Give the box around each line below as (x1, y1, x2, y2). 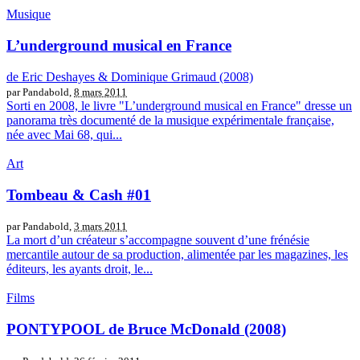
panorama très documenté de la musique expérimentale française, (6, 112, 334, 127)
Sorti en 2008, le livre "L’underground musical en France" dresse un (6, 98, 352, 112)
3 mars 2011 (74, 220, 127, 233)
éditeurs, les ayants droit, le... (6, 262, 153, 276)
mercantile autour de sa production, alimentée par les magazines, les (6, 247, 348, 262)
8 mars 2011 (74, 85, 127, 98)
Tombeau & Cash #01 (6, 186, 151, 203)
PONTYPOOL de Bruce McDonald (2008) (6, 321, 286, 338)
